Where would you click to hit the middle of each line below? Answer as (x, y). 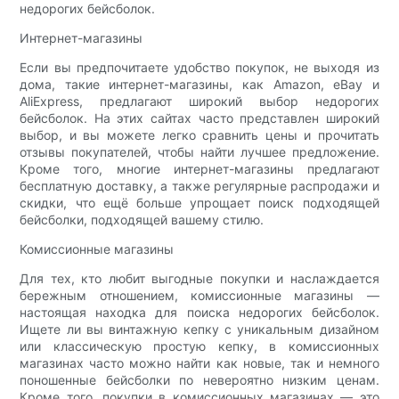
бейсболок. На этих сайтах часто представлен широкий (199, 118)
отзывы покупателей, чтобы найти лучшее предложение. (199, 151)
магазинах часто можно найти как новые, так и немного (199, 362)
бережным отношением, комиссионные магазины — (199, 295)
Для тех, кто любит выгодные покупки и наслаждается (199, 278)
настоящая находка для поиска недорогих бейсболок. (199, 312)
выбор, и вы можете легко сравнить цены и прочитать (199, 134)
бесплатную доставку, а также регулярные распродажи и (199, 185)
